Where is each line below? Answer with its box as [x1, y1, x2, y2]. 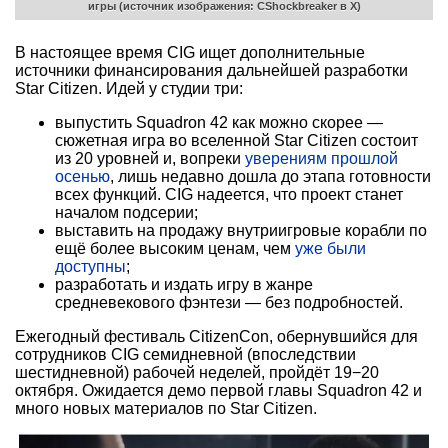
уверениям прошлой [245, 150, 398, 168]
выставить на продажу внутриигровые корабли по [55, 222, 427, 240]
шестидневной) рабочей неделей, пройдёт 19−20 [15, 364, 379, 382]
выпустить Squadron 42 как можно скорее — [55, 114, 383, 132]
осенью [55, 168, 110, 186]
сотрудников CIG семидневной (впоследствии [15, 346, 356, 364]
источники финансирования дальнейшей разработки [15, 62, 408, 80]
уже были [295, 240, 366, 258]
